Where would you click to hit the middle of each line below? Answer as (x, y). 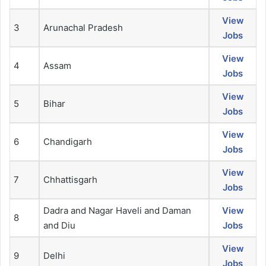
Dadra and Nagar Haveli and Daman (117, 211)
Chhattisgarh (70, 180)
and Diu (59, 226)
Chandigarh (68, 142)
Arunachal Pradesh (83, 28)
